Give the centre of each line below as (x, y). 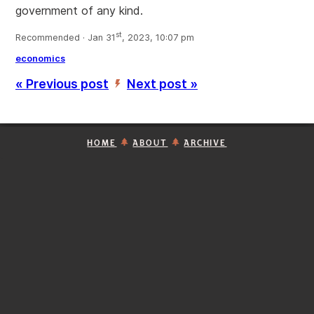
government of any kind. (79, 11)
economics (40, 59)
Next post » (162, 84)
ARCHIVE (205, 143)
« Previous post (62, 84)
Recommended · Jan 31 (66, 38)
